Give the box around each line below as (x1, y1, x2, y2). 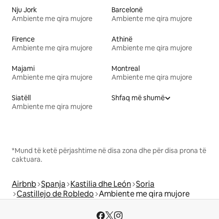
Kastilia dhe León (70, 179, 131, 190)
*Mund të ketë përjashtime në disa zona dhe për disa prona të (12, 146, 206, 155)
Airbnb (12, 179, 36, 190)
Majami (12, 64, 35, 73)
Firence (12, 35, 35, 44)
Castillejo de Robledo (17, 189, 94, 199)
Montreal (111, 64, 140, 73)
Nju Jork (12, 5, 37, 15)
